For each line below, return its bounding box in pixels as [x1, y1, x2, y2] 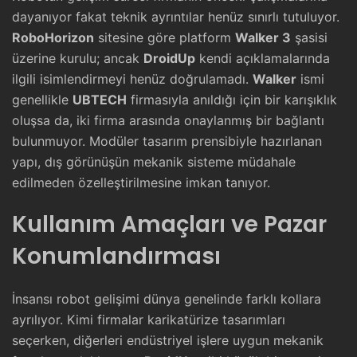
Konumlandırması [12, 241, 221, 272]
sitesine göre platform [94, 29, 235, 45]
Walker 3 [235, 29, 291, 45]
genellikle [12, 92, 73, 108]
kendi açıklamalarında [195, 50, 330, 66]
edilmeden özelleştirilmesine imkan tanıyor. [12, 175, 270, 190]
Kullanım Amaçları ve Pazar [12, 209, 327, 240]
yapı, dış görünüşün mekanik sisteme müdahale [12, 154, 296, 170]
